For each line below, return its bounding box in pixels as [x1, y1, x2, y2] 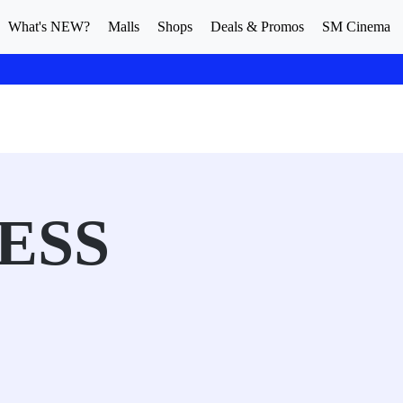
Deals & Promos [210, 19, 304, 34]
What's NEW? [8, 19, 90, 34]
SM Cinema [322, 19, 390, 34]
